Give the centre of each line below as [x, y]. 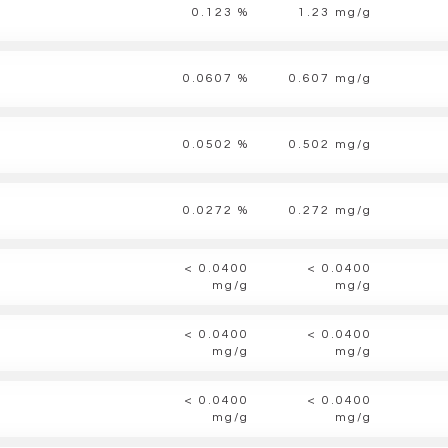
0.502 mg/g [330, 144]
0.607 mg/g [330, 78]
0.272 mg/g [330, 210]
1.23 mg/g [335, 12]
